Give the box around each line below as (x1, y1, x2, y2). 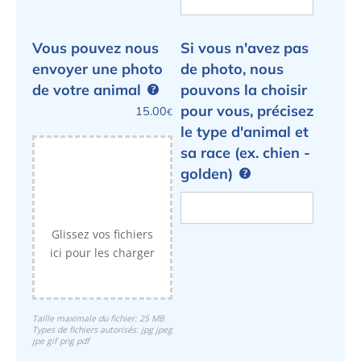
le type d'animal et (180, 122, 309, 141)
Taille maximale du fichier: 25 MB (32, 312, 164, 324)
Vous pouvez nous (32, 38, 159, 57)
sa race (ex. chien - (180, 143, 310, 162)
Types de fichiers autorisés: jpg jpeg (32, 323, 172, 335)
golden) (180, 164, 233, 183)
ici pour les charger (50, 244, 155, 260)
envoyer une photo (32, 59, 163, 78)
